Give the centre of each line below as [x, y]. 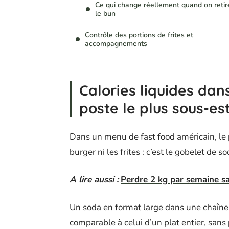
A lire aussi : [94, 180]
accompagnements [116, 44]
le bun [105, 14]
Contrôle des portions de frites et [139, 35]
